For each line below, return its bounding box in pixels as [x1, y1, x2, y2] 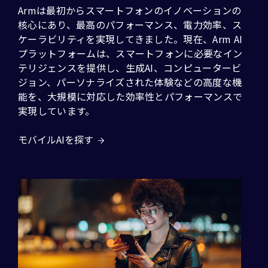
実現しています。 [18, 103, 95, 118]
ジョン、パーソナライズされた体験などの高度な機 [18, 75, 242, 89]
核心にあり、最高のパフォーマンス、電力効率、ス [18, 17, 242, 32]
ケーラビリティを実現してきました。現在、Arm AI [18, 32, 243, 46]
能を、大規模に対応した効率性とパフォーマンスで [18, 89, 243, 103]
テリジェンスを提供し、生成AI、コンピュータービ [18, 60, 242, 75]
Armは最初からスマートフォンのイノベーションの [18, 3, 242, 17]
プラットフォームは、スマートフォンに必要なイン [18, 46, 243, 60]
